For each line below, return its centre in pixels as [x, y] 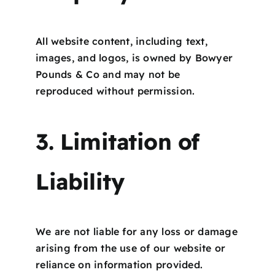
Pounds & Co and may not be [108, 74]
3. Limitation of [118, 141]
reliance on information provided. [119, 264]
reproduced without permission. [115, 91]
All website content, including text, [122, 41]
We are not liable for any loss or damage [137, 231]
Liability [80, 181]
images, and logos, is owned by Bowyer [134, 57]
